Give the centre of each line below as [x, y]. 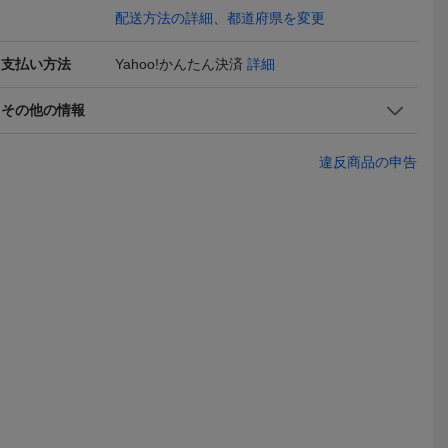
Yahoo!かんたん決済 [179, 64]
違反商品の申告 [368, 162]
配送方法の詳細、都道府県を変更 [220, 18]
